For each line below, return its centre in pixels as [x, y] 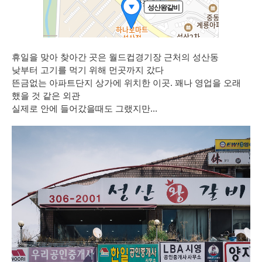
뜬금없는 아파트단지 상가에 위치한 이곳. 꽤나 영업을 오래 [126, 83]
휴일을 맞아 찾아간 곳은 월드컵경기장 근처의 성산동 [115, 58]
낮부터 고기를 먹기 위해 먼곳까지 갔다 [88, 70]
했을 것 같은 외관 [46, 96]
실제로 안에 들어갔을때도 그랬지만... [85, 109]
